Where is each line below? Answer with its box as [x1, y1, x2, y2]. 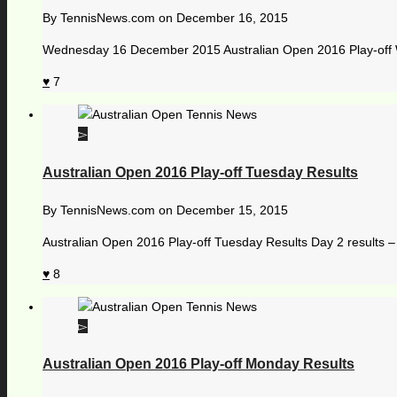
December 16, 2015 [176, 11, 288, 26]
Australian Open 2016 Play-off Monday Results [43, 356, 354, 372]
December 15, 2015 [176, 203, 288, 218]
